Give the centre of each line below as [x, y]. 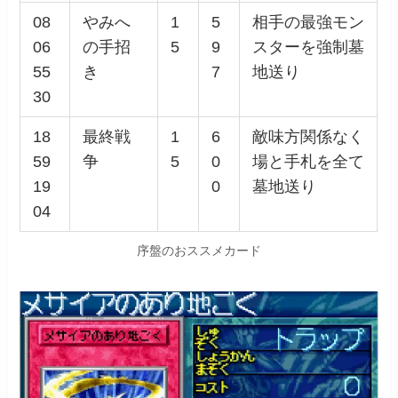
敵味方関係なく [308, 137]
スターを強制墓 [308, 48]
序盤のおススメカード [199, 250]
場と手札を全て [308, 162]
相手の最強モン [308, 23]
